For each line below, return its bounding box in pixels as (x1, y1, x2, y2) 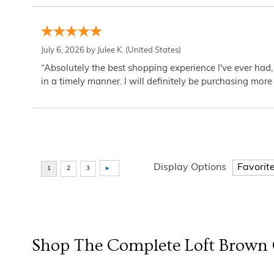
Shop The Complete (32, 236, 185, 255)
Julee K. (97, 46, 124, 54)
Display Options (154, 163, 226, 172)
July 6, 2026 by (41, 46, 97, 54)
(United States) (124, 46, 181, 54)
